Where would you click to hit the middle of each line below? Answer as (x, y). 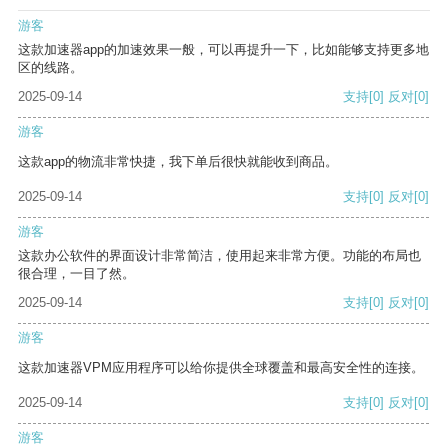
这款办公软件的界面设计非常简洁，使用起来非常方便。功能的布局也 (219, 256)
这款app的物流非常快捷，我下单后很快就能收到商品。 (178, 162)
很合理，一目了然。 (76, 274)
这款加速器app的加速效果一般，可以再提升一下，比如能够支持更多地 (223, 50)
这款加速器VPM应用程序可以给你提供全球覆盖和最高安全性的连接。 (221, 368)
